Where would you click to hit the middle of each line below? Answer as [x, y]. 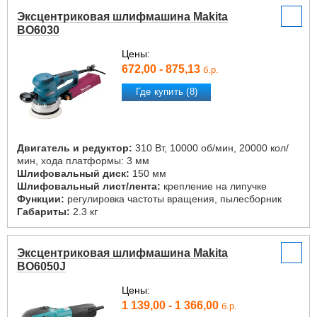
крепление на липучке [214, 186]
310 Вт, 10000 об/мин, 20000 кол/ [211, 148]
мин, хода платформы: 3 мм [83, 161]
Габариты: [44, 212]
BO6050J [41, 266]
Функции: [41, 199]
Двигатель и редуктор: [75, 148]
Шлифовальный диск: [73, 173]
